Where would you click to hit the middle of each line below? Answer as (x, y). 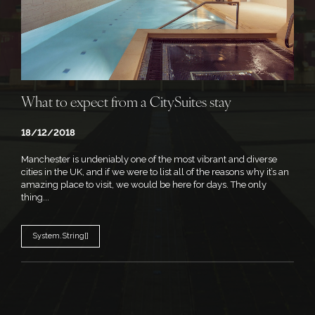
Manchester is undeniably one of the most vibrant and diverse (149, 160)
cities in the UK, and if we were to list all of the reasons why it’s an (155, 172)
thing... (35, 198)
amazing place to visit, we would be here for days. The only (144, 185)
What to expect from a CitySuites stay (126, 104)
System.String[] (60, 236)
